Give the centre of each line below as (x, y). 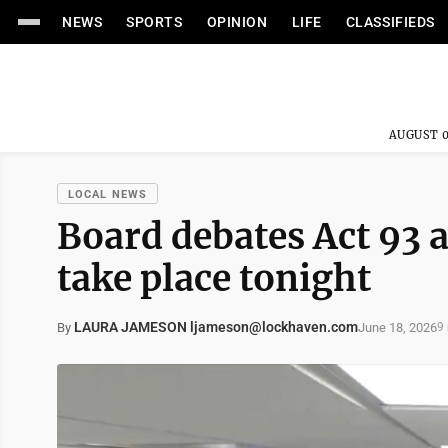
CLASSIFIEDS (390, 22)
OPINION (237, 22)
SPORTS (154, 22)
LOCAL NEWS (107, 194)
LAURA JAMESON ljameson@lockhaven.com (216, 327)
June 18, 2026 (397, 327)
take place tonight (214, 278)
